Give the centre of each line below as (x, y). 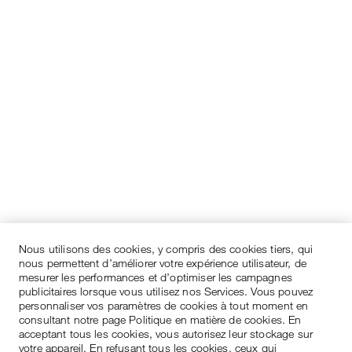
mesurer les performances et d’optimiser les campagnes (156, 277)
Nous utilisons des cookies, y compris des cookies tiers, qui (166, 249)
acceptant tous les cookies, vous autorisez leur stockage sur (166, 334)
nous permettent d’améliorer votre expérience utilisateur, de (163, 263)
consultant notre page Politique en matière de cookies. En (160, 319)
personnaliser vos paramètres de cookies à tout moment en (164, 305)
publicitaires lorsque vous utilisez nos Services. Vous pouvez (166, 291)
